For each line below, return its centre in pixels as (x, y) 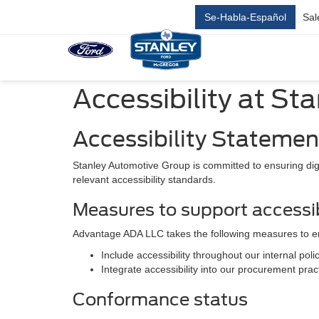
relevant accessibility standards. (144, 179)
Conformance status (160, 299)
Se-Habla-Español (245, 17)
